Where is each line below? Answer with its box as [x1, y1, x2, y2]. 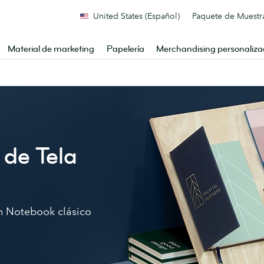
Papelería [106, 44, 144, 55]
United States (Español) [93, 11, 180, 21]
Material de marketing [8, 44, 95, 55]
